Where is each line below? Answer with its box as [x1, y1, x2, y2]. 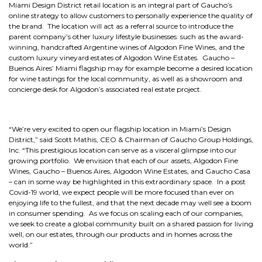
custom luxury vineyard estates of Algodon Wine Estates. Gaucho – [9, 53, 235, 62]
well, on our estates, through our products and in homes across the [9, 230, 232, 239]
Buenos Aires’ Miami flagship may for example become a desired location [9, 64, 253, 73]
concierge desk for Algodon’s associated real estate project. [9, 85, 202, 94]
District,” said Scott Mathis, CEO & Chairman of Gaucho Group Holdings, [9, 135, 253, 144]
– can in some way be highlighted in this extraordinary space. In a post [9, 177, 246, 186]
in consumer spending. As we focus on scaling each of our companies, [9, 209, 243, 218]
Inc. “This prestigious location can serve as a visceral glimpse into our [9, 146, 237, 154]
